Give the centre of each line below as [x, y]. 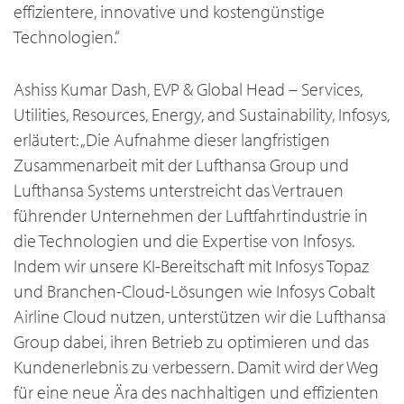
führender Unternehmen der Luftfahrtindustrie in [191, 216]
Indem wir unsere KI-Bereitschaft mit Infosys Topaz [191, 266]
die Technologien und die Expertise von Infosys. [184, 241]
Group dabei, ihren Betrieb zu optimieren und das [191, 342]
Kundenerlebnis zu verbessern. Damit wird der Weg [196, 367]
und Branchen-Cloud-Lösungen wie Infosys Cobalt [194, 291]
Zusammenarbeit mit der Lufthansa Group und [181, 165]
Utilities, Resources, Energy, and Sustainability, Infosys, [202, 115]
